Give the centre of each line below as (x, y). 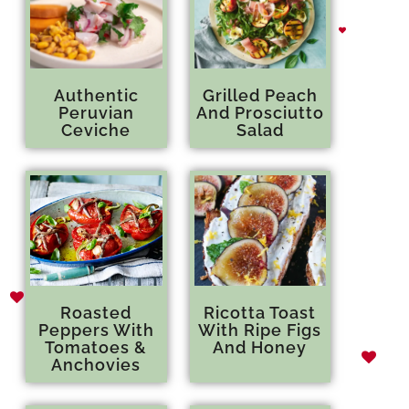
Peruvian (96, 112)
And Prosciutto (260, 112)
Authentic (96, 95)
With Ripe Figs (260, 330)
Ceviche (96, 130)
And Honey (260, 348)
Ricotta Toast (260, 313)
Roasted (96, 313)
